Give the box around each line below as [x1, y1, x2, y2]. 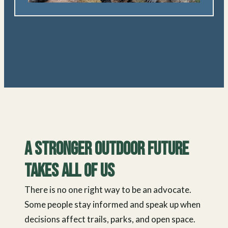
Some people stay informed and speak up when [24, 199, 201, 210]
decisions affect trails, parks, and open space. [24, 214, 195, 225]
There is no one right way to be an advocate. [24, 184, 191, 195]
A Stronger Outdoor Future [24, 138, 189, 161]
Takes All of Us [24, 160, 115, 183]
